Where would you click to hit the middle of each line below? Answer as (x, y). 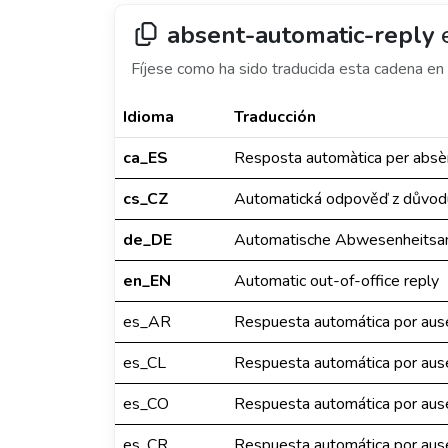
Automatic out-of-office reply (336, 281)
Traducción (275, 117)
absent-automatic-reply (301, 35)
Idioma (148, 117)
